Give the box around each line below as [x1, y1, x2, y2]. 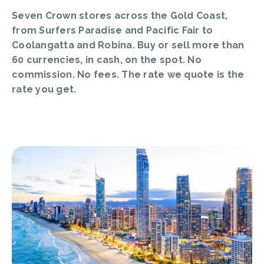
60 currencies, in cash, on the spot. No [12, 54, 202, 65]
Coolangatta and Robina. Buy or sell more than [12, 39, 245, 51]
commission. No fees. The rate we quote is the [12, 69, 245, 80]
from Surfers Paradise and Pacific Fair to [12, 25, 213, 36]
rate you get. [12, 84, 77, 95]
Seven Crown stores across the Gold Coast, [12, 10, 228, 21]
